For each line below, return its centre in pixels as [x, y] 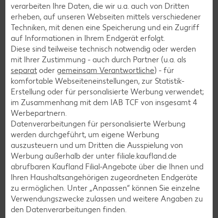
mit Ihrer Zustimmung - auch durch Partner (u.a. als [99, 59]
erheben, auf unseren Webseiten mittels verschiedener [106, 17]
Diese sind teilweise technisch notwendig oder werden [103, 49]
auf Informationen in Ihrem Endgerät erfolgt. [88, 38]
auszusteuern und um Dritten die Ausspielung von [97, 145]
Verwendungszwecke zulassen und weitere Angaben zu [107, 199]
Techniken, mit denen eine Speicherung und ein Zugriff [105, 27]
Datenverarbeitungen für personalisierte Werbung [98, 124]
